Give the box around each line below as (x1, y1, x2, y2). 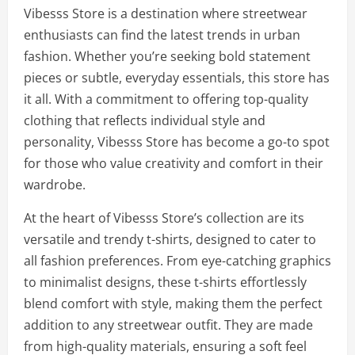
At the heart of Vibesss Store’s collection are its (24, 209, 304, 227)
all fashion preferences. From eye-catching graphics (24, 252, 331, 269)
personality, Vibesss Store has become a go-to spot (24, 133, 330, 151)
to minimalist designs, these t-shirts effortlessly (24, 273, 307, 291)
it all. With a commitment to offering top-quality (24, 90, 308, 108)
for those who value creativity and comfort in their (24, 155, 323, 172)
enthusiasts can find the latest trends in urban (24, 26, 300, 44)
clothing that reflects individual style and (24, 112, 265, 129)
